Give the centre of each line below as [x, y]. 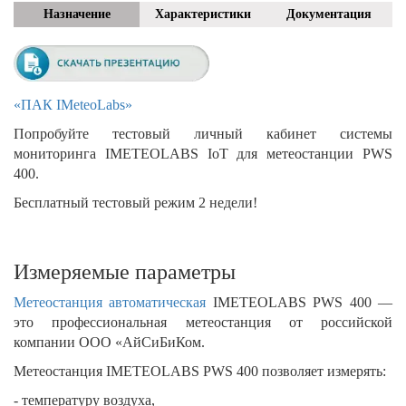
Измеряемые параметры [125, 271]
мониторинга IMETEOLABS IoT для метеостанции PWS [203, 153]
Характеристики [203, 14]
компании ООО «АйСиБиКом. [109, 342]
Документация [329, 14]
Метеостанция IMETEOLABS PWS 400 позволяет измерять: [200, 371]
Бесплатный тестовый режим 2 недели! [135, 202]
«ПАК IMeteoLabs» [73, 104]
